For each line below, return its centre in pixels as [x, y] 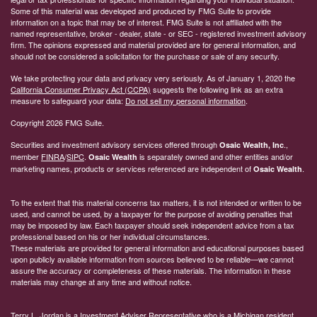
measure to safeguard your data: [68, 100]
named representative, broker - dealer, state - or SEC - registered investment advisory [158, 33]
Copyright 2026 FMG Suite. [57, 122]
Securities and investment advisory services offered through [115, 144]
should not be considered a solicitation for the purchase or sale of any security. [145, 56]
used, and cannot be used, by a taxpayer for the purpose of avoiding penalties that [151, 213]
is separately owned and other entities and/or [215, 156]
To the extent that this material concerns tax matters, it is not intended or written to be [156, 202]
